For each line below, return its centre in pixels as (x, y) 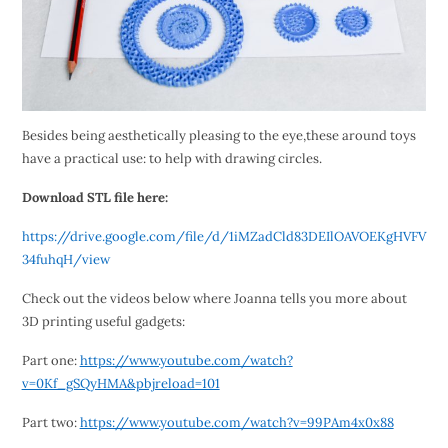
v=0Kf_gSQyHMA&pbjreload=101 (120, 384)
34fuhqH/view (65, 260)
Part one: (50, 361)
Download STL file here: (94, 198)
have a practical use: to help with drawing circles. (171, 159)
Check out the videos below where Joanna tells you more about (214, 299)
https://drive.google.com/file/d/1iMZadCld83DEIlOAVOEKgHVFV (223, 237)
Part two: (50, 423)
